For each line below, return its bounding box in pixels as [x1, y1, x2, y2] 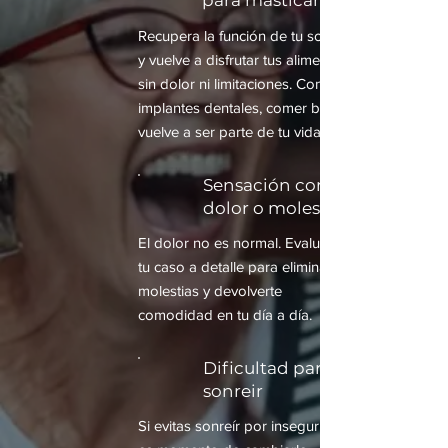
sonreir [203, 381, 263, 401]
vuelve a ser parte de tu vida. [138, 123, 324, 140]
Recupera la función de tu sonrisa [138, 27, 354, 44]
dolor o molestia [203, 198, 342, 218]
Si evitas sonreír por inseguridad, [138, 417, 351, 434]
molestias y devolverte [138, 282, 282, 299]
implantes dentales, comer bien [138, 99, 339, 116]
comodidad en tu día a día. [138, 306, 312, 323]
